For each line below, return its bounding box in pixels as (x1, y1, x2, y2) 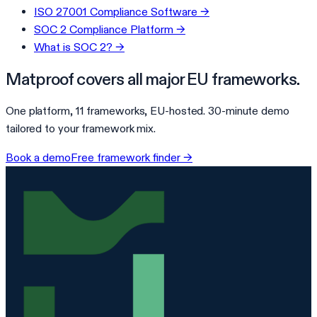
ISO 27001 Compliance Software (34, 4, 197, 18)
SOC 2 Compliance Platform (34, 22, 173, 36)
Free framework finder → (71, 150, 192, 164)
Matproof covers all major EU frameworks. (6, 68, 300, 89)
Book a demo (6, 150, 71, 164)
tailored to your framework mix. (6, 121, 156, 135)
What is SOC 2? (34, 40, 113, 54)
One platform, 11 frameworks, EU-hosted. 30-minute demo (6, 103, 289, 117)
